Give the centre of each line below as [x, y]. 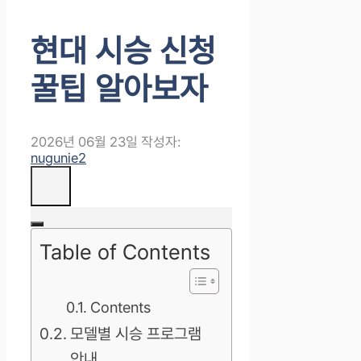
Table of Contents [125, 252]
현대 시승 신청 [123, 51]
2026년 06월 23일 [84, 142]
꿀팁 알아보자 [119, 89]
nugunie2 [58, 158]
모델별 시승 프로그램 [135, 334]
